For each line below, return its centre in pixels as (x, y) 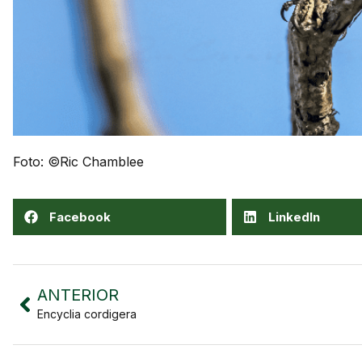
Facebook (80, 217)
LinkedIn (294, 217)
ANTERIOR (78, 295)
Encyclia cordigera (87, 314)
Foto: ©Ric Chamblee (78, 161)
